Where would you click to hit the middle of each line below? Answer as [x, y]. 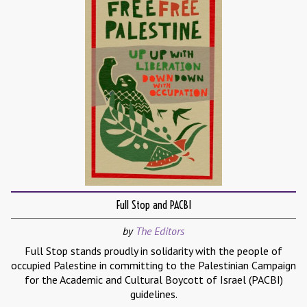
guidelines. [153, 294]
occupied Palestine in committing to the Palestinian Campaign [153, 266]
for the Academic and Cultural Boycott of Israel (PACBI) [153, 280]
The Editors [160, 231]
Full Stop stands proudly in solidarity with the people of [153, 251]
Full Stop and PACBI [153, 205]
